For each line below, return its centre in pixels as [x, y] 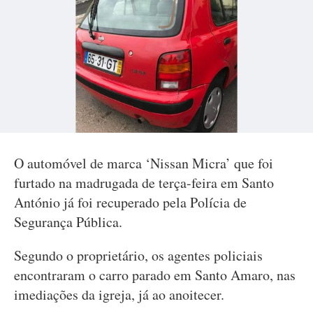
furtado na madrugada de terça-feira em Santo [144, 183]
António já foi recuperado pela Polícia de [130, 202]
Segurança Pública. [68, 222]
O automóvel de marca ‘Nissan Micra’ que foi [144, 163]
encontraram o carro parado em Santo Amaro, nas [155, 275]
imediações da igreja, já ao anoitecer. [119, 294]
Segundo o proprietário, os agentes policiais [138, 255]
